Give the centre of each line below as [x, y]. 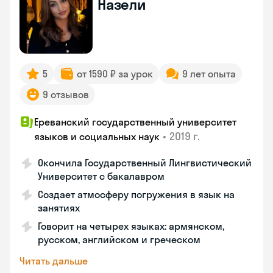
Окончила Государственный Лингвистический [145, 163]
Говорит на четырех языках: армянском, [131, 226]
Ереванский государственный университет [135, 122]
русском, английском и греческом [119, 239]
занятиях [59, 208]
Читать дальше [54, 261]
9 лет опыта [209, 74]
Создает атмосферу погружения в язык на [136, 194]
